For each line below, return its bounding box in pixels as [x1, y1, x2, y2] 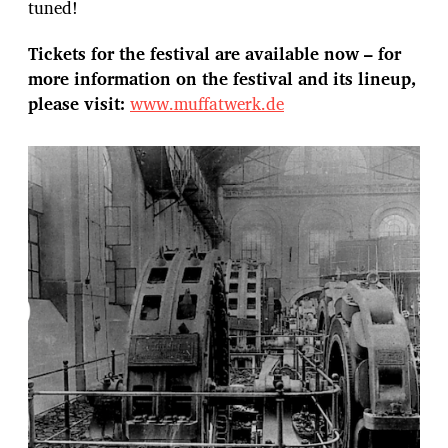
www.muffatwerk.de [130, 89, 284, 117]
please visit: [28, 89, 130, 117]
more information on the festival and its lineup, [28, 64, 416, 92]
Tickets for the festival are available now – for [28, 39, 401, 67]
